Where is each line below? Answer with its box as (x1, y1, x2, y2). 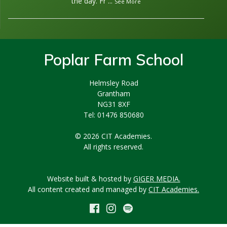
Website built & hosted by (47, 173, 133, 183)
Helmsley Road (89, 78, 138, 88)
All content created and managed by (28, 184, 148, 194)
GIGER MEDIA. (133, 173, 180, 183)
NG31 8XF (97, 99, 130, 109)
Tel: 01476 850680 (83, 109, 144, 120)
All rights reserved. (84, 141, 143, 152)
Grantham (97, 88, 130, 98)
